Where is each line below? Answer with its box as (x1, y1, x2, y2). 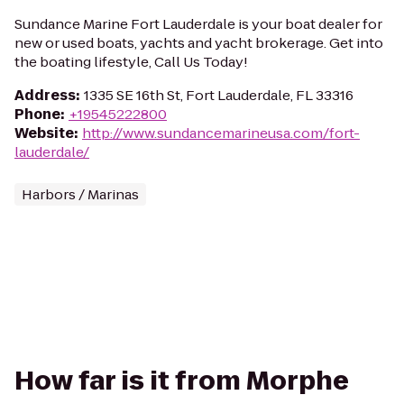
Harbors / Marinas (22, 185, 139, 204)
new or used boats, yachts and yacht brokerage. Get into (14, 33, 383, 52)
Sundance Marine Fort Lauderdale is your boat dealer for (14, 14, 382, 33)
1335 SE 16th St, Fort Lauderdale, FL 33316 (84, 86, 353, 105)
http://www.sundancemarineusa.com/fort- (82, 124, 360, 142)
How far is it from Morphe (14, 363, 349, 399)
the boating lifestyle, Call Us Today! (14, 52, 248, 71)
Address (14, 86, 76, 105)
